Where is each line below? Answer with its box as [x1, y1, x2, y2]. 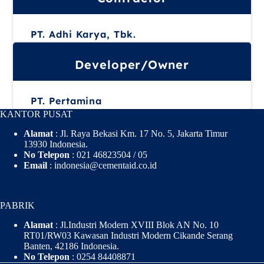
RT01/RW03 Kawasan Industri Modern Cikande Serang [24, 230, 233, 240]
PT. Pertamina [31, 95, 103, 107]
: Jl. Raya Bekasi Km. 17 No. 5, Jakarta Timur [53, 128, 227, 139]
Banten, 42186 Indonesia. [24, 241, 119, 251]
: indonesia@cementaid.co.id [47, 160, 157, 171]
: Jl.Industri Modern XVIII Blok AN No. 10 [55, 220, 219, 230]
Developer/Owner [75, 57, 189, 72]
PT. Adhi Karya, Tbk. [31, 28, 136, 40]
